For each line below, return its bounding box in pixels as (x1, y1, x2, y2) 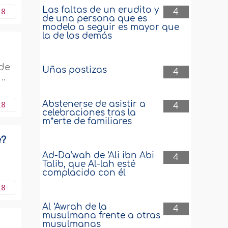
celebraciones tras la (42, 108, 136, 118)
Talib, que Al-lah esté (42, 159, 136, 169)
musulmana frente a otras (42, 211, 161, 220)
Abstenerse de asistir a (42, 99, 146, 109)
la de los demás (42, 31, 112, 41)
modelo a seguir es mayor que (42, 22, 180, 32)
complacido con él (42, 168, 126, 178)
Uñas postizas (42, 65, 107, 75)
